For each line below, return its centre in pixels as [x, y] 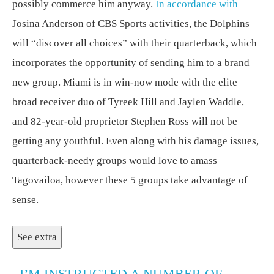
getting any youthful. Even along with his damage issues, [135, 141]
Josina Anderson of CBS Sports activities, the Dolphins [131, 24]
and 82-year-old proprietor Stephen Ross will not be [125, 121]
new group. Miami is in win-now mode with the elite [125, 82]
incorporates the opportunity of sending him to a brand [131, 63]
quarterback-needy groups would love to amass [115, 161]
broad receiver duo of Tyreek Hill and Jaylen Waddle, [128, 102]
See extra [37, 237]
